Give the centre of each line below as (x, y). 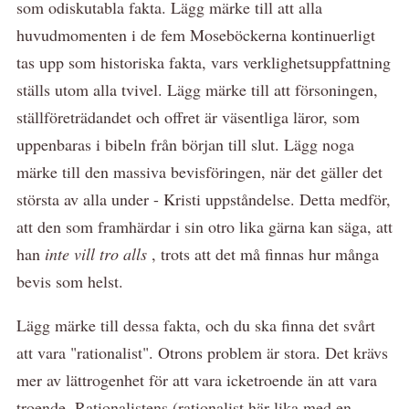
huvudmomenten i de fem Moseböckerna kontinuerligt (196, 34)
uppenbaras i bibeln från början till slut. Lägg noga (185, 144)
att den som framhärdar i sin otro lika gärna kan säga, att (204, 226)
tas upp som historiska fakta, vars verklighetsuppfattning (204, 62)
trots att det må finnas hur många (270, 253)
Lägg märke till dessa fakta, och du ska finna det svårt (196, 325)
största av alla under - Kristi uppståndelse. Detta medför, (204, 199)
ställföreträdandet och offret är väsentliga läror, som (188, 116)
